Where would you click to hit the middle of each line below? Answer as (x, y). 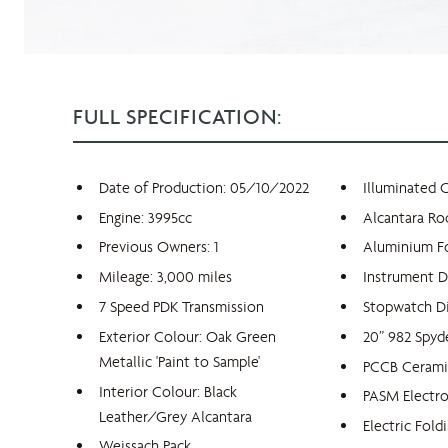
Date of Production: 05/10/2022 (203, 187)
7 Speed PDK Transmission (181, 306)
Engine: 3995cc (145, 217)
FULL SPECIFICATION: (177, 116)
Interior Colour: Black (167, 391)
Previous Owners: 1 (158, 247)
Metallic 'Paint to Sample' (179, 361)
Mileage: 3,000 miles (165, 277)
